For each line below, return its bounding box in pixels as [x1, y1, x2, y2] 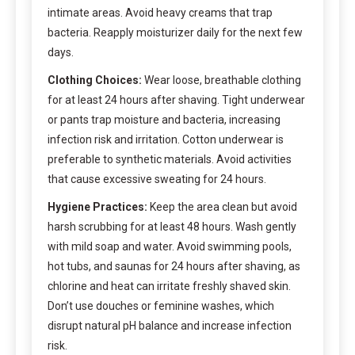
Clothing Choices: [48, 73, 142, 86]
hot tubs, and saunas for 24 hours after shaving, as [48, 259, 300, 273]
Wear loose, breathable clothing [142, 73, 301, 86]
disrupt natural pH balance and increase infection [48, 319, 292, 332]
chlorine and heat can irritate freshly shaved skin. [48, 279, 291, 292]
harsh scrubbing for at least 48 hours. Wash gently [48, 219, 296, 233]
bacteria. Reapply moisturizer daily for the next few [48, 25, 303, 39]
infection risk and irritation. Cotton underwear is [48, 132, 284, 146]
